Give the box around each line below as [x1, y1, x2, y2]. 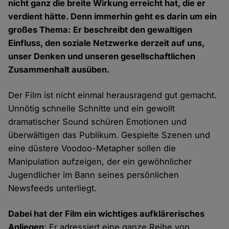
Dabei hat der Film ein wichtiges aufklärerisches [8, 209, 205, 219]
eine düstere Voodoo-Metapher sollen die [8, 143, 176, 154]
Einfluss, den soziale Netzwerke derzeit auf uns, [8, 38, 205, 49]
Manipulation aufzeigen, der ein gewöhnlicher [8, 156, 192, 167]
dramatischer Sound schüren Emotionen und [8, 117, 187, 127]
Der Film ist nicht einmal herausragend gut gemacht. [8, 90, 217, 101]
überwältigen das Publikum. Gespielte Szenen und [8, 130, 211, 141]
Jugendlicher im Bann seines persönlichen [8, 170, 179, 180]
